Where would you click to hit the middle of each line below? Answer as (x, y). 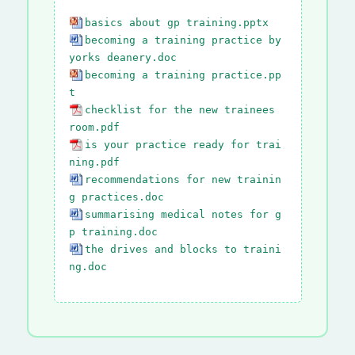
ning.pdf (94, 162)
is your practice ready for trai (183, 144)
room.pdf (94, 127)
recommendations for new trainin (183, 179)
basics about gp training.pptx (176, 22)
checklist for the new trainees (179, 109)
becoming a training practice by (183, 40)
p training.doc (113, 231)
